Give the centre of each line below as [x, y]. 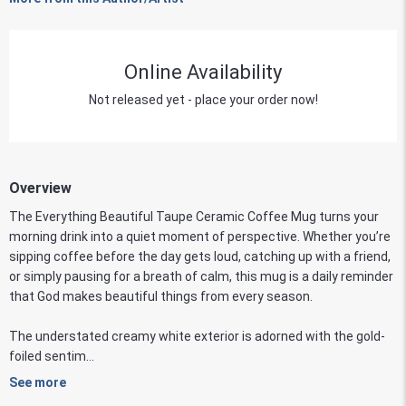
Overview [40, 188]
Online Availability [203, 72]
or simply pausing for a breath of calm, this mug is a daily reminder [201, 276]
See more [38, 382]
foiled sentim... [52, 356]
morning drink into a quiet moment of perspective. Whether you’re [200, 236]
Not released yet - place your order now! [203, 99]
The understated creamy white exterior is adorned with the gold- [197, 336]
